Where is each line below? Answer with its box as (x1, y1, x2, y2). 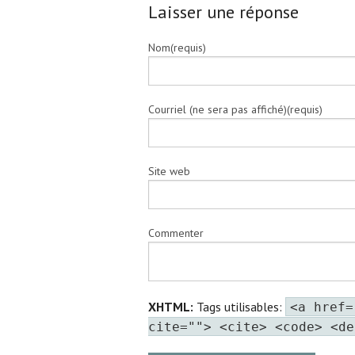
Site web (148, 163, 190, 178)
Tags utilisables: (193, 298, 285, 315)
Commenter (148, 225, 204, 240)
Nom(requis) (148, 40, 206, 55)
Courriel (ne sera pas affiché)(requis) (148, 101, 323, 116)
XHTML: (148, 298, 193, 315)
